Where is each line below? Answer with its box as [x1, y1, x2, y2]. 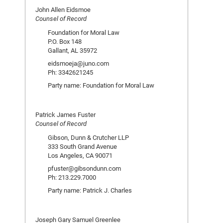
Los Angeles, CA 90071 [48, 151, 112, 160]
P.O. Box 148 [48, 37, 82, 46]
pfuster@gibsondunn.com [48, 164, 121, 173]
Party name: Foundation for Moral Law [48, 81, 154, 90]
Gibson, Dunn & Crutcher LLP [48, 133, 129, 142]
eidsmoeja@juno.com [48, 59, 109, 68]
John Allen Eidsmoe [35, 5, 91, 14]
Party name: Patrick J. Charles [48, 186, 132, 195]
